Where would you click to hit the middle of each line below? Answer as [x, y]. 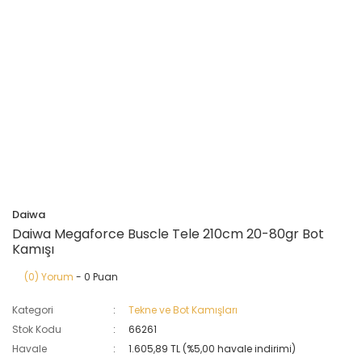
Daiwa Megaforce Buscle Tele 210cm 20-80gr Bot [168, 234]
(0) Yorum [49, 277]
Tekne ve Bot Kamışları [183, 310]
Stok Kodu [37, 329]
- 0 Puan [96, 277]
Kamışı [33, 249]
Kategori [33, 310]
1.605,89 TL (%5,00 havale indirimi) [213, 349]
